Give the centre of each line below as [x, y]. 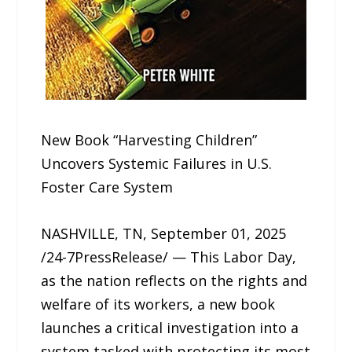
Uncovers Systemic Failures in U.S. [157, 163]
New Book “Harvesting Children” [149, 140]
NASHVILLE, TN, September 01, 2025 [164, 233]
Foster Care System [107, 187]
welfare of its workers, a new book [158, 304]
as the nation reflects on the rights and [174, 280]
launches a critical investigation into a [170, 327]
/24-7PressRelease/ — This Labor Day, [169, 257]
